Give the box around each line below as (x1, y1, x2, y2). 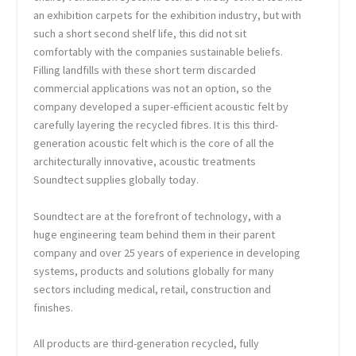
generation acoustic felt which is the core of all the (33, 136, 275, 151)
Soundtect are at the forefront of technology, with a (33, 208, 282, 223)
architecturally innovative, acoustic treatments (33, 154, 257, 169)
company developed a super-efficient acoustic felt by (33, 99, 289, 114)
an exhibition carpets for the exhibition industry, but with (33, 8, 302, 23)
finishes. (33, 300, 74, 315)
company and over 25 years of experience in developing (33, 245, 301, 260)
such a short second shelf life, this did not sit (33, 26, 247, 41)
